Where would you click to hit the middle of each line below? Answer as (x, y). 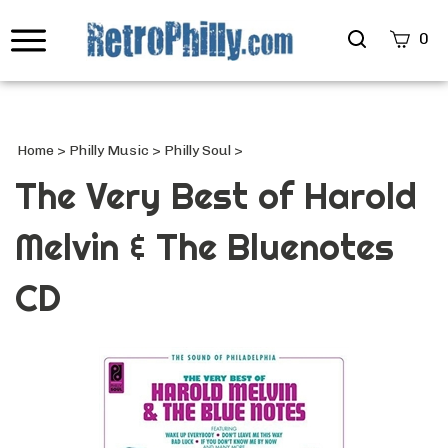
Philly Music (109, 150)
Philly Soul (197, 150)
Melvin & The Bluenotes (204, 246)
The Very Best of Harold (216, 195)
